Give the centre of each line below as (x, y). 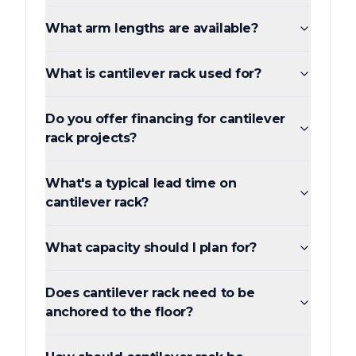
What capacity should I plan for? (151, 247)
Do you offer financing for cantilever (165, 118)
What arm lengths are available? (152, 28)
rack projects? (91, 137)
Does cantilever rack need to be (150, 292)
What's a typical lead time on (141, 183)
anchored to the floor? (119, 311)
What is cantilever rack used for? (153, 73)
